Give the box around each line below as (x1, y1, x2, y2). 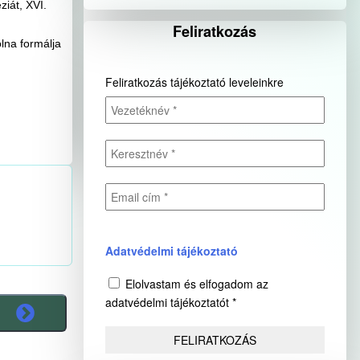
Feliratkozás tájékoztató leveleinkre (104, 73, 284, 90)
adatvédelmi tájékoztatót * (104, 293, 236, 310)
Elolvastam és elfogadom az (121, 275, 268, 292)
